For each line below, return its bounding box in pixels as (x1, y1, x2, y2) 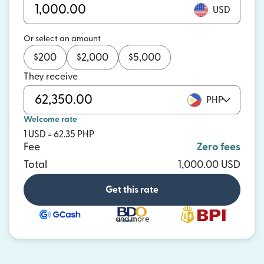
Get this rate (105, 185, 159, 194)
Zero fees (197, 142, 240, 152)
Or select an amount (24, 35, 101, 43)
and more (115, 215, 149, 223)
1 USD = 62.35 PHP (24, 130, 94, 139)
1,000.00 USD (178, 160, 240, 170)
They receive (24, 72, 78, 81)
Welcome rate (24, 115, 77, 124)
